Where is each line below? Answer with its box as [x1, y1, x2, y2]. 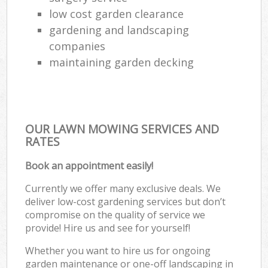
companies [49, 38, 106, 53]
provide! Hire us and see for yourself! [25, 221, 191, 234]
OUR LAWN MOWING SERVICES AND [25, 120, 220, 137]
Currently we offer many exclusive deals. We [25, 181, 221, 195]
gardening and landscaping [49, 22, 190, 37]
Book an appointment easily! [25, 159, 154, 172]
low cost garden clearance [49, 6, 184, 21]
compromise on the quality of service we [25, 208, 206, 221]
